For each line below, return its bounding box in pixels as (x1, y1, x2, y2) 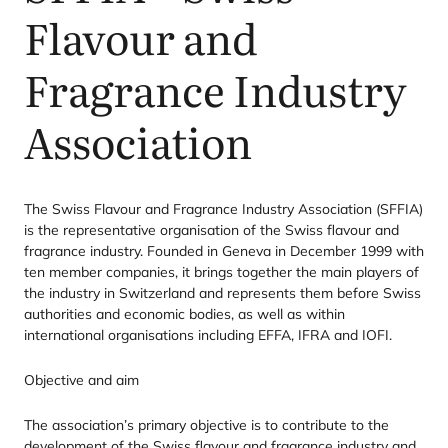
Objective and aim (24, 371, 139, 389)
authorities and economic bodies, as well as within (24, 305, 345, 323)
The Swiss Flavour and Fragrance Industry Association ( (24, 200, 380, 218)
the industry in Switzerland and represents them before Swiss (24, 284, 421, 302)
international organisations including (24, 326, 258, 344)
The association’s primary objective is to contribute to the (24, 416, 389, 434)
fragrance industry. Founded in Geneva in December (24, 242, 360, 260)
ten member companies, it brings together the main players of (24, 263, 419, 281)
